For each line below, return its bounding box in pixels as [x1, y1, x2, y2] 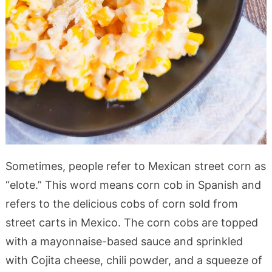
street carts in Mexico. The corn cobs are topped [5, 216, 258, 229]
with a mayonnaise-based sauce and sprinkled [5, 234, 243, 248]
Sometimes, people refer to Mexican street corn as [5, 159, 266, 172]
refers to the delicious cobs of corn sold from [5, 197, 238, 210]
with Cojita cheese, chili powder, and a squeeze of [5, 253, 262, 267]
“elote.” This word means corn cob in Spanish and [5, 178, 261, 191]
